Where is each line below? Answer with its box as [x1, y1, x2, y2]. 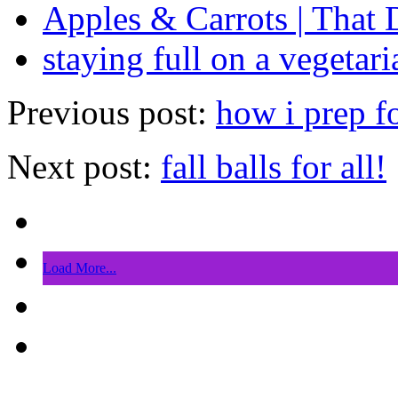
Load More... [43, 260, 116, 276]
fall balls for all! [161, 147, 386, 187]
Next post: [7, 147, 161, 187]
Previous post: [7, 93, 216, 132]
